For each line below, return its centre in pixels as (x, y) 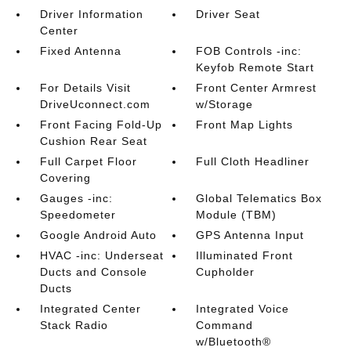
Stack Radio (74, 325)
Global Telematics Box (259, 198)
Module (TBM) (237, 215)
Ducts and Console (93, 272)
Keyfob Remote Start (255, 67)
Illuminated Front (245, 255)
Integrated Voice (243, 309)
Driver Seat (228, 14)
